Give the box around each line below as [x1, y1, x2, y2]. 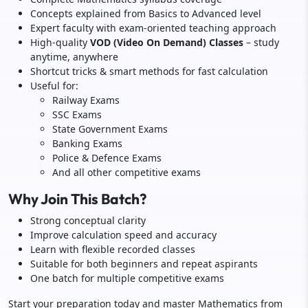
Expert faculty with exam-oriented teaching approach [30, 21, 276, 34]
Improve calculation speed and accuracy [30, 228, 217, 241]
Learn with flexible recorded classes [30, 243, 195, 256]
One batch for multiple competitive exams [30, 272, 224, 285]
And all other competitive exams [52, 166, 201, 179]
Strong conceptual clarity [30, 214, 146, 227]
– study [243, 36, 279, 49]
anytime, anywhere [30, 50, 118, 63]
